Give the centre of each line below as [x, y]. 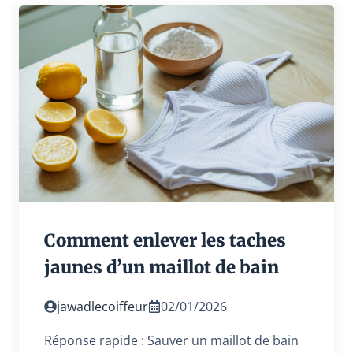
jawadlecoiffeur [102, 306]
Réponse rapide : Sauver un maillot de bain [171, 340]
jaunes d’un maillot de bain [162, 267]
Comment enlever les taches [165, 240]
